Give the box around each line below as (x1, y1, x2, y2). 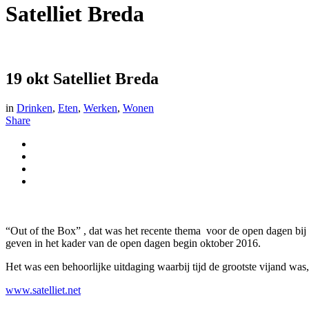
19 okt (6, 69, 49, 88)
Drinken (17, 101, 52, 114)
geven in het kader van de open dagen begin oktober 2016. (6, 237, 261, 249)
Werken (83, 101, 117, 114)
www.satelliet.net (6, 283, 81, 296)
